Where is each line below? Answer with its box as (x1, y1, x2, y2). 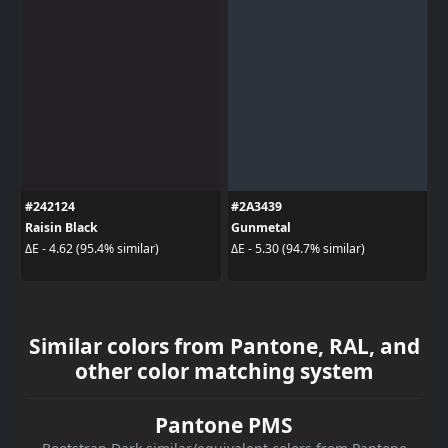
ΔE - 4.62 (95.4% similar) (24, 240, 159, 257)
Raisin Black (24, 218, 98, 236)
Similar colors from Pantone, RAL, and (28, 331, 420, 360)
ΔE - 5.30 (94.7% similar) (231, 240, 365, 257)
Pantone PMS (155, 410, 293, 439)
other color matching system (74, 356, 374, 385)
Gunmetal (231, 218, 291, 236)
